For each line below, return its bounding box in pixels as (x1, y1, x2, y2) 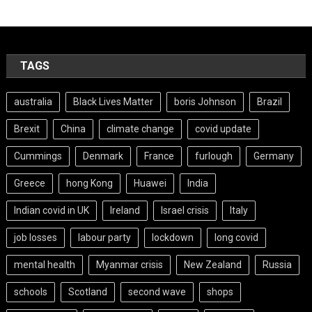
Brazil (257, 96, 283, 107)
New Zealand (184, 259, 242, 270)
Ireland (110, 205, 141, 216)
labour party (78, 232, 132, 243)
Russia (263, 259, 292, 270)
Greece (14, 178, 46, 189)
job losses (14, 232, 58, 243)
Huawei (134, 178, 167, 189)
